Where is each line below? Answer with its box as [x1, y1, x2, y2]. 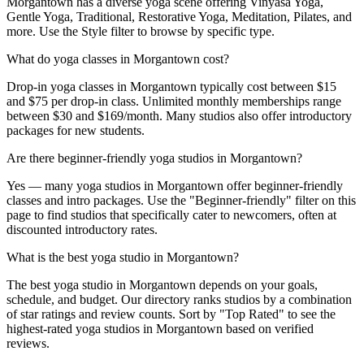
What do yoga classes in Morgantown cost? [6, 51, 229, 66]
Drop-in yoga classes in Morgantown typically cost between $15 [6, 79, 336, 93]
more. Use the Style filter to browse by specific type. [6, 24, 275, 38]
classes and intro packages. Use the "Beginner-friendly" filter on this [6, 193, 356, 207]
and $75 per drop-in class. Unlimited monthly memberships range [6, 93, 341, 108]
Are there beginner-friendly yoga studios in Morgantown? [6, 150, 302, 165]
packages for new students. [6, 123, 145, 137]
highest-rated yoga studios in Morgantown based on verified [6, 321, 314, 336]
